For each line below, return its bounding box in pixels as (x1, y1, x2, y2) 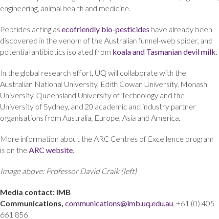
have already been (150, 24, 212, 34)
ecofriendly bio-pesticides (62, 24, 150, 34)
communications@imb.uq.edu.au (65, 198, 173, 208)
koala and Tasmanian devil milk (112, 46, 216, 56)
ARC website (29, 145, 73, 154)
